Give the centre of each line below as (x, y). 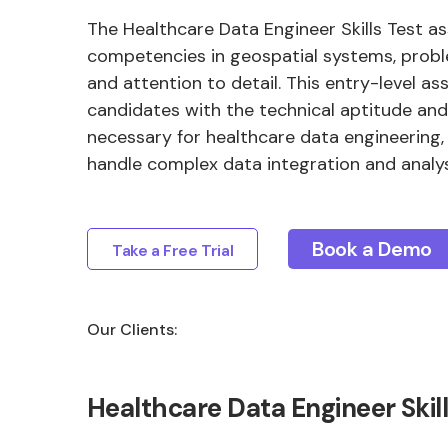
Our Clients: (132, 329)
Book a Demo (372, 249)
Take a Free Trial (173, 250)
